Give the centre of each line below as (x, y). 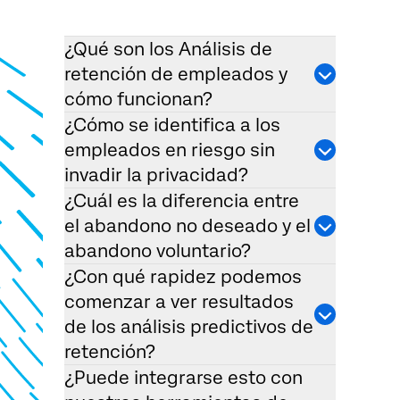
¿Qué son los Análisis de (168, 50)
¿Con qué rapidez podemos (183, 277)
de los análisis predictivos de (189, 327)
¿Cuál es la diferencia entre (182, 201)
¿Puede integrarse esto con (183, 378)
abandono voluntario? (158, 251)
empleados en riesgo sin (170, 150)
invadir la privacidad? (156, 175)
